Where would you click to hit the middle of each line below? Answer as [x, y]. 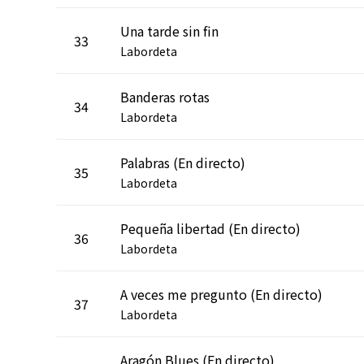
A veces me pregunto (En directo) [221, 294]
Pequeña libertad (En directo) [210, 228]
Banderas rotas [165, 96]
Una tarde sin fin [169, 30]
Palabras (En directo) [183, 162]
